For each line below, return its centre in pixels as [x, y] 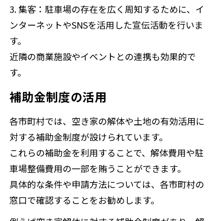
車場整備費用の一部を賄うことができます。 [98, 168]
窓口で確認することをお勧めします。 [85, 200]
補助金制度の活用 [58, 97]
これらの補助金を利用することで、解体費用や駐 [107, 153]
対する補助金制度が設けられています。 [89, 137]
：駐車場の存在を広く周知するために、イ [120, 9]
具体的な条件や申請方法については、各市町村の [107, 184]
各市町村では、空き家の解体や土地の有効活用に [107, 121]
